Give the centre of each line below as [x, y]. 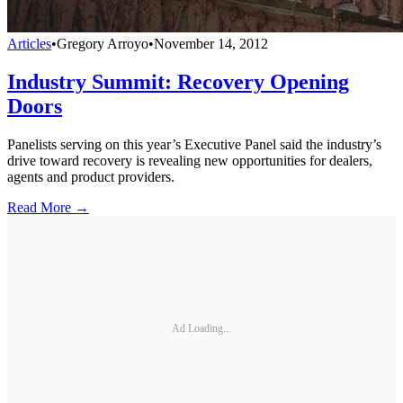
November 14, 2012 [211, 44]
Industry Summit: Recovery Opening [178, 82]
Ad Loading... [201, 328]
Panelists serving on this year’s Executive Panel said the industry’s [194, 145]
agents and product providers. [91, 177]
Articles [29, 44]
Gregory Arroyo [103, 44]
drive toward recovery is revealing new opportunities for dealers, [190, 161]
